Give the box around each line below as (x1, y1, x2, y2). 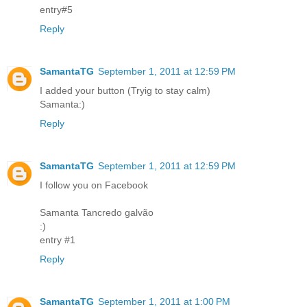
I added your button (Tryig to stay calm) (40, 84, 210, 96)
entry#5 (40, 3, 73, 15)
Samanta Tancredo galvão (40, 206, 153, 218)
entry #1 (40, 234, 75, 245)
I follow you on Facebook (40, 179, 148, 191)
